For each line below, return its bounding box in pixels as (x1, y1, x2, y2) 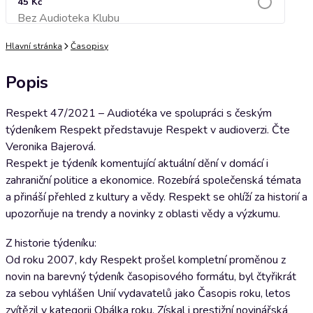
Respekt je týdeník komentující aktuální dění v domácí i (6, 156, 268, 171)
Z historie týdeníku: (6, 235, 96, 251)
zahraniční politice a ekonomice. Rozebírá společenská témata (6, 173, 301, 188)
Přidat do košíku (112, 17, 179, 27)
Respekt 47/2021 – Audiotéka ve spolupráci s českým (6, 105, 272, 121)
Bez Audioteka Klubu (17, 10, 119, 26)
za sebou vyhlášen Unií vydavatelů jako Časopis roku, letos (6, 286, 291, 301)
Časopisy (71, 41, 108, 52)
